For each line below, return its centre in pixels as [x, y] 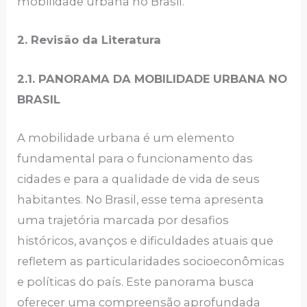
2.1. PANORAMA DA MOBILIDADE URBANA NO [152, 78]
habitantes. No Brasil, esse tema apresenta [141, 199]
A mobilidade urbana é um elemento [126, 137]
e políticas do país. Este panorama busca [136, 281]
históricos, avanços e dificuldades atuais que [146, 240]
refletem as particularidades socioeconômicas [151, 261]
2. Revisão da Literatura [89, 40]
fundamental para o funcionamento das [135, 158]
